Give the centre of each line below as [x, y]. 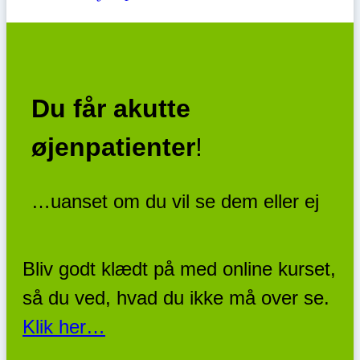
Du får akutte [111, 108]
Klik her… [64, 327]
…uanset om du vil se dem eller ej [176, 202]
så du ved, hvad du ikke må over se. [176, 298]
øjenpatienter [114, 147]
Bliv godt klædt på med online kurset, [179, 269]
